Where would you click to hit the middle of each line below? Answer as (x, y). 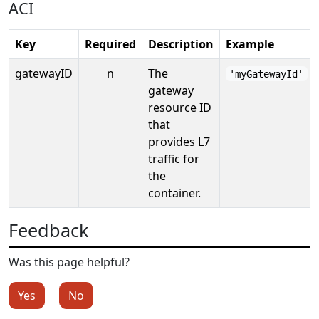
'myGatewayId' (267, 74)
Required (110, 44)
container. (174, 193)
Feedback (48, 230)
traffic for (174, 158)
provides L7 (179, 141)
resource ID (180, 107)
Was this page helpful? (69, 262)
